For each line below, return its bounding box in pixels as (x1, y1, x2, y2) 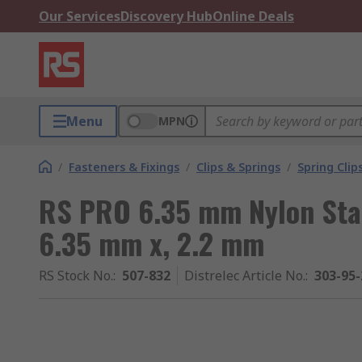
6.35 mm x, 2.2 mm (39, 221, 264, 264)
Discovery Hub (120, 7, 213, 25)
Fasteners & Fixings (69, 159, 179, 175)
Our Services (39, 7, 120, 25)
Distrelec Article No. (184, 267, 305, 284)
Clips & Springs (196, 159, 280, 175)
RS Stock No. (39, 267, 113, 284)
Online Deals (213, 7, 294, 25)
